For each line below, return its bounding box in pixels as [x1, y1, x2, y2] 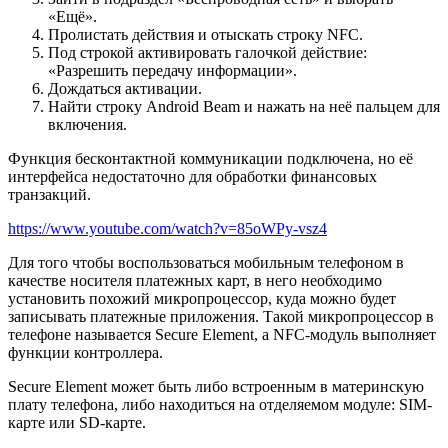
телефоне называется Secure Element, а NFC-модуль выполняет [8, 325, 436, 343]
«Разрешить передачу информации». [48, 61, 297, 79]
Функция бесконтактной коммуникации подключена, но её [8, 149, 413, 167]
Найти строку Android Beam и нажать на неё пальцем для [48, 97, 440, 115]
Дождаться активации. [48, 79, 202, 97]
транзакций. [8, 185, 91, 203]
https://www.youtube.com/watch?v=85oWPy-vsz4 [8, 219, 327, 237]
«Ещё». [48, 7, 97, 25]
